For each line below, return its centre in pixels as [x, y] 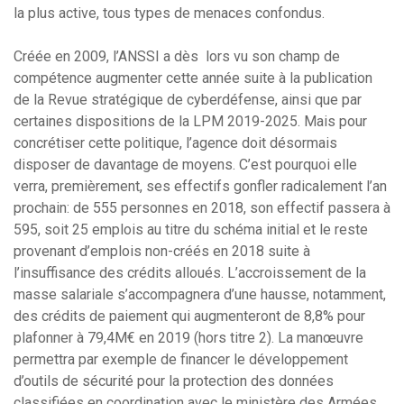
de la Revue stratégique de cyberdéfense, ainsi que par [188, 100]
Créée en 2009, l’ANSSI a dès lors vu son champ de [177, 57]
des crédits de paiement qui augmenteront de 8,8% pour [189, 317]
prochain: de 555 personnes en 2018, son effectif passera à [202, 208]
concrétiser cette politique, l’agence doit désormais [175, 143]
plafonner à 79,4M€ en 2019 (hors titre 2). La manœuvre [188, 338]
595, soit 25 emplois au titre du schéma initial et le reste [191, 230]
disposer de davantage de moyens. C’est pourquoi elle [185, 165]
